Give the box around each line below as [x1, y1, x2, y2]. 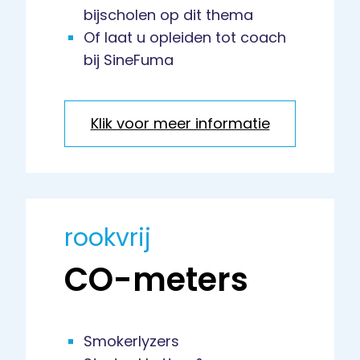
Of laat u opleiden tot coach [84, 27, 286, 48]
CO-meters [64, 257, 248, 303]
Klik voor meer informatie [90, 113, 270, 134]
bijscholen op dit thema [84, 5, 253, 26]
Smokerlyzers [84, 331, 179, 352]
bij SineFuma [84, 50, 174, 71]
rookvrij [64, 221, 151, 256]
